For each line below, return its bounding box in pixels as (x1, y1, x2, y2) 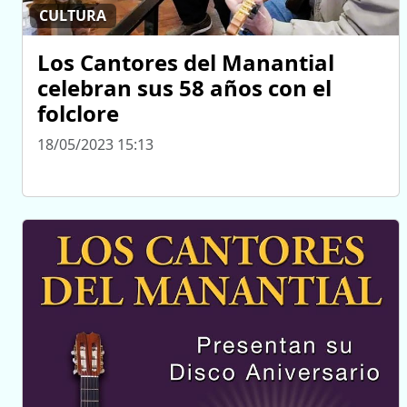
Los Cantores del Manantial (37, 46, 334, 77)
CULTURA (39, 5, 107, 26)
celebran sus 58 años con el (37, 72, 332, 103)
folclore (37, 97, 119, 128)
